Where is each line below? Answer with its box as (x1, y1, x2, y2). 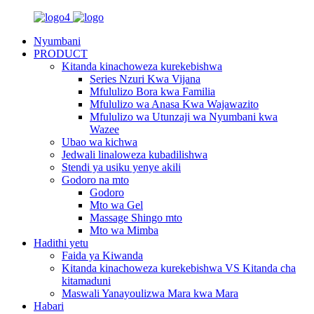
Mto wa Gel (90, 199, 143, 211)
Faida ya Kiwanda (62, 250, 143, 261)
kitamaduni (62, 275, 111, 287)
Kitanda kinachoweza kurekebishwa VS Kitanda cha (62, 262, 296, 274)
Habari (34, 300, 64, 312)
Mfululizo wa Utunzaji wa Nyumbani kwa (90, 111, 278, 123)
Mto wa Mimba (90, 224, 158, 236)
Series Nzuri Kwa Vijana (90, 73, 200, 85)
